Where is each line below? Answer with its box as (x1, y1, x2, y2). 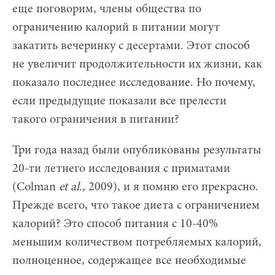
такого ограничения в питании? (12, 113, 179, 126)
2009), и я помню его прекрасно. (85, 180, 258, 193)
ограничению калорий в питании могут (12, 21, 220, 34)
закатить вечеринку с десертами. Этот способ (12, 39, 250, 52)
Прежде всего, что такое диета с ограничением (12, 199, 260, 212)
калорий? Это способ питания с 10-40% (12, 217, 218, 230)
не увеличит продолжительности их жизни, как (12, 58, 262, 71)
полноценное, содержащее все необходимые (12, 254, 246, 267)
